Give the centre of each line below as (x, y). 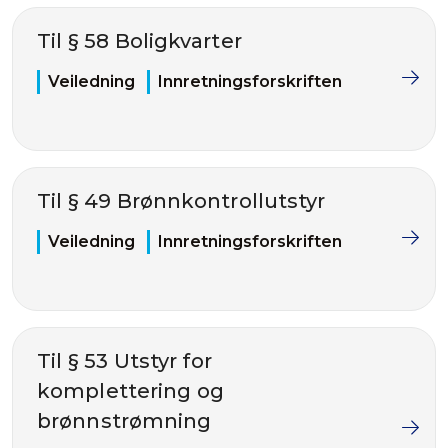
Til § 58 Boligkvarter (139, 41)
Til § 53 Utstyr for (124, 361)
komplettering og (130, 391)
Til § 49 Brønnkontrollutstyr (181, 201)
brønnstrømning (124, 421)
